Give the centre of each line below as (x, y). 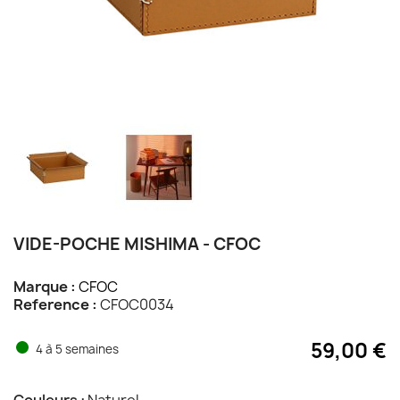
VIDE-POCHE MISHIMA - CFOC (137, 243)
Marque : (45, 286)
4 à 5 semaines (77, 349)
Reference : (55, 304)
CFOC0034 (136, 304)
